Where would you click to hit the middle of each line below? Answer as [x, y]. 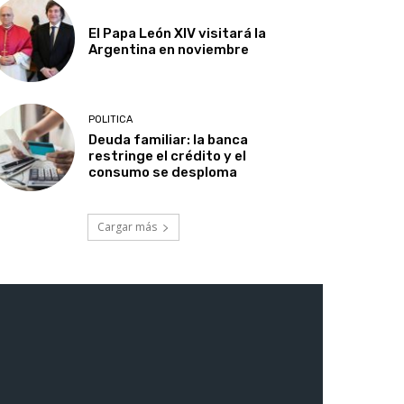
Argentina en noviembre [169, 50]
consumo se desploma [163, 173]
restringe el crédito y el [168, 156]
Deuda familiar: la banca [169, 140]
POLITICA [111, 120]
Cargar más [127, 227]
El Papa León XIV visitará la [178, 34]
